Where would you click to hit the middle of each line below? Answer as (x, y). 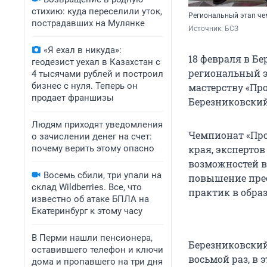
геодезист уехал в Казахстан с (96, 62)
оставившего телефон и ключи (97, 250)
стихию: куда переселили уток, (97, 11)
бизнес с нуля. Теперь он (85, 86)
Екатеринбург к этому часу (87, 211)
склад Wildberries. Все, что (87, 187)
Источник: (207, 29)
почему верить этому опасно (93, 148)
